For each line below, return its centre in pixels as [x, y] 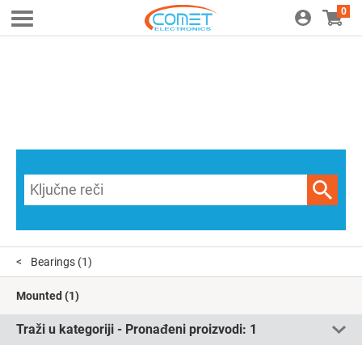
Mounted [39, 296]
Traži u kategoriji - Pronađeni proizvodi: [133, 329]
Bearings [53, 262]
